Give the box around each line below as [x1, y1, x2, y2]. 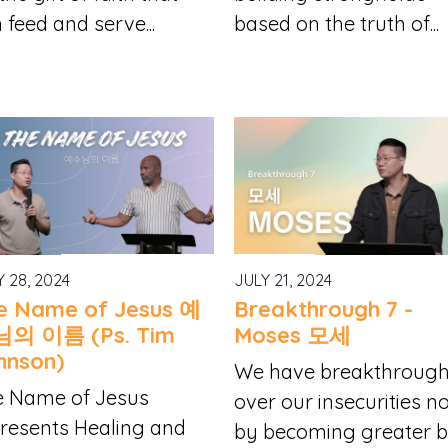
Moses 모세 [234, 321, 352, 350]
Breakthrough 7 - [234, 295, 414, 324]
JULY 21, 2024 [234, 269, 333, 290]
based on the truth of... [234, 11, 440, 37]
